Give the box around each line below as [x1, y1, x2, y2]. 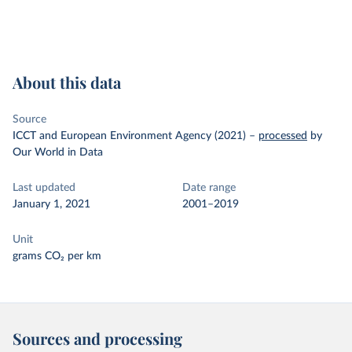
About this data [13, 71, 121, 93]
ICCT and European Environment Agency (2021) [13, 130, 246, 141]
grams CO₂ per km [13, 251, 101, 262]
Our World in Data [13, 147, 103, 158]
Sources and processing [13, 328, 182, 349]
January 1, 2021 [13, 199, 90, 210]
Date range [182, 182, 236, 193]
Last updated [13, 182, 75, 193]
